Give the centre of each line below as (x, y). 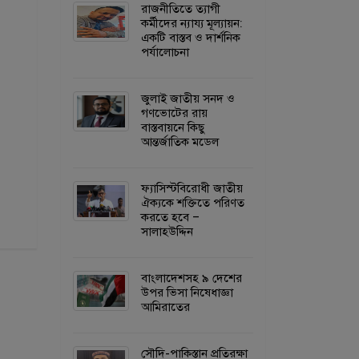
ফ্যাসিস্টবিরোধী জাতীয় (192, 188)
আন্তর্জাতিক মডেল (180, 142)
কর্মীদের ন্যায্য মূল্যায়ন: (192, 23)
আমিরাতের (165, 307)
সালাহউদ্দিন (167, 232)
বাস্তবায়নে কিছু (173, 127)
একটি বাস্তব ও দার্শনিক (191, 38)
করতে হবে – (170, 217)
